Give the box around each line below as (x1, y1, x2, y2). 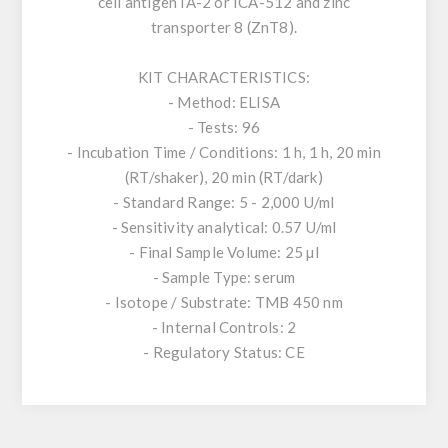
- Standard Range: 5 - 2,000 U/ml (113, 193, 335, 212)
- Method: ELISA (168, 93, 280, 112)
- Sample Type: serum (152, 268, 296, 287)
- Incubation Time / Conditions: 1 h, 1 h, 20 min (67, 143, 381, 162)
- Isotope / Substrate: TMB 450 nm (105, 293, 343, 312)
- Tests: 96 (187, 118, 261, 137)
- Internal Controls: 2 (151, 318, 297, 337)
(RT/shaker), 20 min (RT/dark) (125, 168, 323, 187)
